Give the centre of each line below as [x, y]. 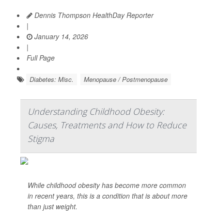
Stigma [41, 139]
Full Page [41, 58]
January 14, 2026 [60, 36]
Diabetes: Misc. [52, 79]
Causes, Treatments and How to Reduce [107, 125]
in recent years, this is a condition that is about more [108, 196]
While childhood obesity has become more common [107, 185]
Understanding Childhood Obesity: [96, 111]
